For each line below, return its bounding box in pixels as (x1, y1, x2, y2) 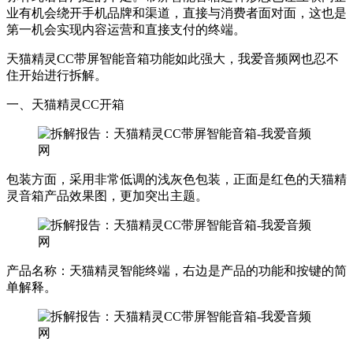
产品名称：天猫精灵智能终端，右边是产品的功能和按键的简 (6, 263, 347, 277)
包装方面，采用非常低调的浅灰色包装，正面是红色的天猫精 (6, 172, 347, 186)
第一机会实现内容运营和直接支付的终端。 (6, 22, 246, 36)
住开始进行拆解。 (6, 68, 107, 82)
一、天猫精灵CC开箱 (6, 97, 124, 111)
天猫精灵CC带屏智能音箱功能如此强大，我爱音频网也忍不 (6, 51, 339, 65)
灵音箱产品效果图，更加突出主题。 (6, 188, 208, 203)
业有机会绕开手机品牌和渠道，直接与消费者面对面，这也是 (6, 6, 347, 20)
